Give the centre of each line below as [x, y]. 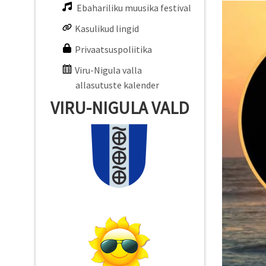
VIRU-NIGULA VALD [120, 108]
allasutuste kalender [117, 85]
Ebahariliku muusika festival [134, 8]
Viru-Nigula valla [108, 70]
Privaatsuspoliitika [113, 49]
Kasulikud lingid [107, 28]
